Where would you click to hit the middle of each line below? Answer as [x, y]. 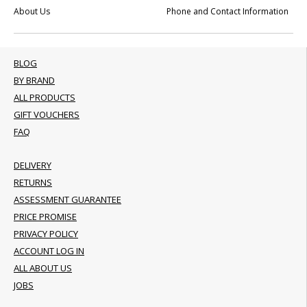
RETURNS [33, 182]
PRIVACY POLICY [46, 234]
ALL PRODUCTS [45, 97]
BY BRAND [34, 80]
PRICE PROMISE [45, 217]
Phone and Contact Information [228, 11]
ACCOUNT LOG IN [49, 251]
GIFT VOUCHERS [47, 114]
